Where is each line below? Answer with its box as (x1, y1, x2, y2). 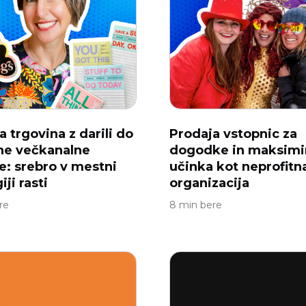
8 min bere (169, 199, 222, 211)
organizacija (169, 176, 249, 191)
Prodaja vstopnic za (169, 126, 297, 141)
